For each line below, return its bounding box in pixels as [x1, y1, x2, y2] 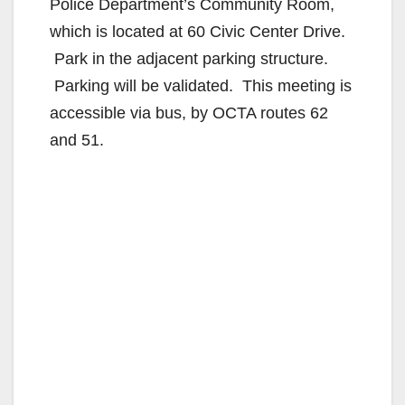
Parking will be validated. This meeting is [50, 76, 352, 95]
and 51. [50, 130, 104, 149]
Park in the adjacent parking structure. [50, 49, 328, 68]
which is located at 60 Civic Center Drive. [50, 22, 345, 41]
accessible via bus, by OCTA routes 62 [50, 103, 328, 122]
